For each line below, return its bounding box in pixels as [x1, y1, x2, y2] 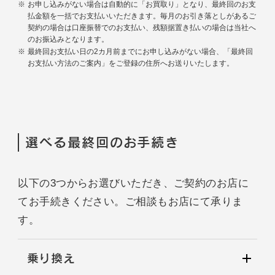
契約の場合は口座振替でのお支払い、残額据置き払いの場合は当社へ [27, 23, 256, 31]
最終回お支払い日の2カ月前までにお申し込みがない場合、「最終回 [27, 48, 253, 55]
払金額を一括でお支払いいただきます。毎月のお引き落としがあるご [27, 12, 256, 19]
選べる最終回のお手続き [25, 136, 180, 150]
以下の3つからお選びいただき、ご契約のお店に [18, 178, 249, 188]
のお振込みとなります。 [27, 35, 109, 42]
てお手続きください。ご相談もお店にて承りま [18, 196, 243, 207]
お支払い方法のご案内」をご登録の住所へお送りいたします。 [27, 60, 234, 67]
